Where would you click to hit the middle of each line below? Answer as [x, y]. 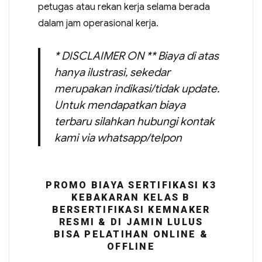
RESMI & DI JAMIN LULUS [131, 222]
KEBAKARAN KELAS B [131, 197]
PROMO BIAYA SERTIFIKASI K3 [131, 185]
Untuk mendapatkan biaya [120, 105]
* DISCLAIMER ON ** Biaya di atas [136, 56]
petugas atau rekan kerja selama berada [124, 7]
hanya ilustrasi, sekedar [112, 72]
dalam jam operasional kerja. [98, 23]
